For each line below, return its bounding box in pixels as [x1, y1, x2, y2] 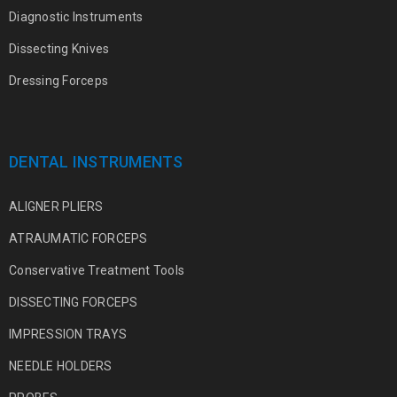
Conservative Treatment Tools [9, 263, 184, 277]
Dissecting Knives [9, 42, 110, 56]
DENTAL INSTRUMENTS [9, 152, 183, 171]
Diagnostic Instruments [9, 10, 144, 24]
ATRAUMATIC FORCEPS [9, 231, 148, 245]
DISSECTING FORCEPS [9, 295, 138, 309]
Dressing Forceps [9, 74, 108, 88]
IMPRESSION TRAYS [9, 327, 127, 341]
